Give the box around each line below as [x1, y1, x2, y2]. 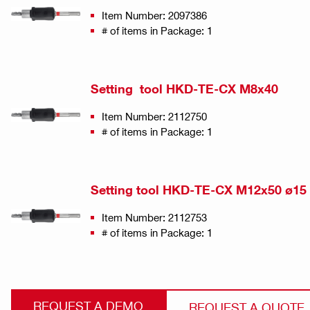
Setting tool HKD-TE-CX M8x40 [91, 82, 278, 97]
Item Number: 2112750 [102, 110, 207, 123]
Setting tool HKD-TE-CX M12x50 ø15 [91, 183, 307, 198]
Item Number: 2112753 [102, 211, 207, 224]
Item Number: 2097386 [102, 9, 207, 22]
